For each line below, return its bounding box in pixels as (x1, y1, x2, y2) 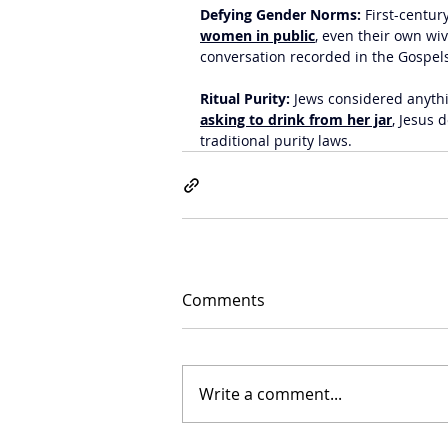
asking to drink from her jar (200, 110, 392, 129)
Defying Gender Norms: (200, 5, 361, 24)
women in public (200, 26, 315, 45)
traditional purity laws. (200, 131, 352, 150)
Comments (182, 289, 265, 311)
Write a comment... (199, 383, 342, 405)
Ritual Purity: (200, 89, 290, 108)
